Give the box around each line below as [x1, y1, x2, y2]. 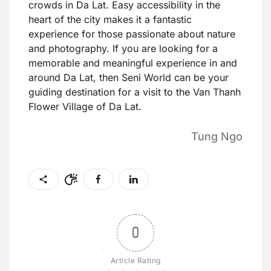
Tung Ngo [191, 130, 243, 143]
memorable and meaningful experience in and [28, 57, 237, 70]
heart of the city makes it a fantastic [28, 13, 192, 26]
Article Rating [110, 256, 161, 266]
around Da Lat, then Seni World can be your [28, 71, 229, 84]
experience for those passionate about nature [28, 28, 235, 41]
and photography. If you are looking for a [28, 42, 218, 55]
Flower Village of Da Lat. [28, 100, 142, 113]
